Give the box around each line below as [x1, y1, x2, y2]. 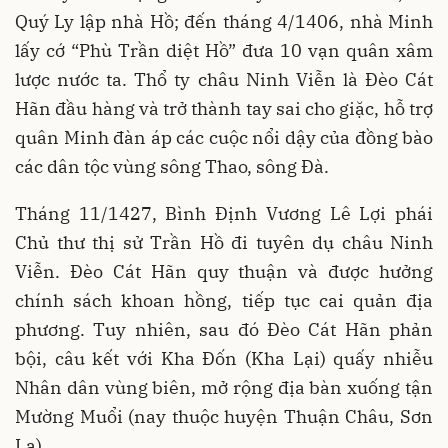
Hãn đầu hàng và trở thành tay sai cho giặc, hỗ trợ [15, 97, 433, 121]
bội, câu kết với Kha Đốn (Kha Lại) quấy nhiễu [15, 347, 433, 371]
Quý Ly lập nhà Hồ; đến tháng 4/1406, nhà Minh [15, 10, 433, 34]
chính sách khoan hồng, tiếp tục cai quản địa [15, 289, 433, 313]
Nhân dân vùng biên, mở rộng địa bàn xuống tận [15, 376, 433, 400]
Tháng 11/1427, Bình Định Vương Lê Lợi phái [15, 202, 433, 226]
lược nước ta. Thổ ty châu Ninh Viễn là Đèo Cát [15, 68, 433, 92]
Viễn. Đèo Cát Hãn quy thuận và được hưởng [15, 260, 433, 284]
